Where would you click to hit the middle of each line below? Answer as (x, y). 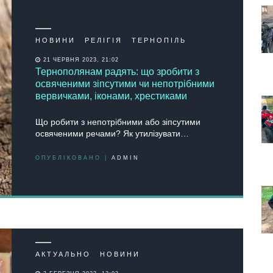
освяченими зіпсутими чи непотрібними (125, 83)
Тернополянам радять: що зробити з (117, 71)
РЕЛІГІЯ (104, 40)
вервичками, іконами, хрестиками (111, 96)
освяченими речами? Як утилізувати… (112, 133)
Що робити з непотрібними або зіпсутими (118, 122)
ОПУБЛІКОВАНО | (73, 158)
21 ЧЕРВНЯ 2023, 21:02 (80, 59)
